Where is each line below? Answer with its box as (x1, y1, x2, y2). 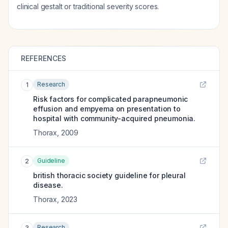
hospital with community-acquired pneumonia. (33, 114, 196, 123)
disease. (33, 181, 63, 189)
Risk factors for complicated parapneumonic (33, 95, 188, 103)
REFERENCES (21, 54, 67, 63)
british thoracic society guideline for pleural (33, 171, 186, 180)
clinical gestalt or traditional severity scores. (17, 2, 159, 11)
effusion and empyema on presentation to (33, 104, 181, 113)
